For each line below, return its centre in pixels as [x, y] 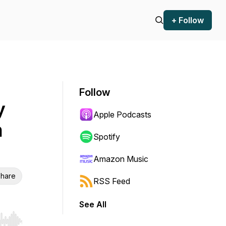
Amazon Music [121, 159]
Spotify [107, 137]
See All [93, 204]
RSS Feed [112, 181]
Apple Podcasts [122, 115]
